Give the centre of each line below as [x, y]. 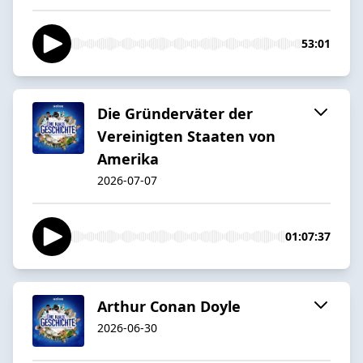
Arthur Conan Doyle [169, 306]
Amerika [128, 158]
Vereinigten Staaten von [186, 136]
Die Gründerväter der [175, 113]
